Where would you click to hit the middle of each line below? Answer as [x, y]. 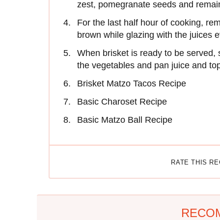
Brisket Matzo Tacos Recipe [132, 84]
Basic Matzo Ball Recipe [125, 120]
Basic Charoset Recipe [122, 102]
